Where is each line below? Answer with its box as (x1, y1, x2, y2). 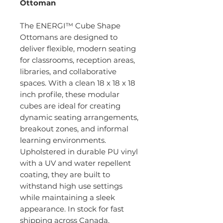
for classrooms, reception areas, (20, 55, 135, 65)
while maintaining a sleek (20, 193, 115, 203)
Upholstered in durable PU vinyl (20, 147, 138, 157)
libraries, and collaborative (20, 67, 116, 77)
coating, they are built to (20, 170, 110, 180)
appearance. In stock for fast (20, 204, 124, 214)
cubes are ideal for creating (20, 101, 120, 111)
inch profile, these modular (20, 90, 119, 100)
